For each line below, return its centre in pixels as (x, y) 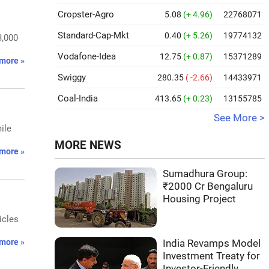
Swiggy (72, 77)
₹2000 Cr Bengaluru (208, 186)
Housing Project (199, 199)
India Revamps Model (212, 243)
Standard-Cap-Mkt (93, 35)
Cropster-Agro (86, 14)
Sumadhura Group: (205, 174)
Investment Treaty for (211, 256)
